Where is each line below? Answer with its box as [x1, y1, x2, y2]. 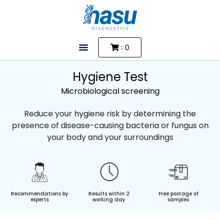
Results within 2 [88, 190, 130, 197]
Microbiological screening [60, 85, 160, 97]
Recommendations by [11, 190, 69, 197]
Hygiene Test [72, 68, 148, 85]
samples [167, 195, 190, 203]
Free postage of [158, 190, 198, 197]
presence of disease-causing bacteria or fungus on [11, 119, 209, 131]
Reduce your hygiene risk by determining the [24, 108, 196, 119]
